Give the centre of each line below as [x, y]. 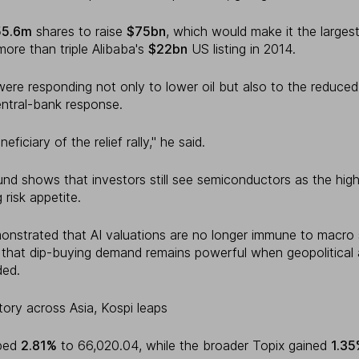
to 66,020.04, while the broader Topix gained [194, 346]
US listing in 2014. [242, 49]
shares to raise [79, 32]
